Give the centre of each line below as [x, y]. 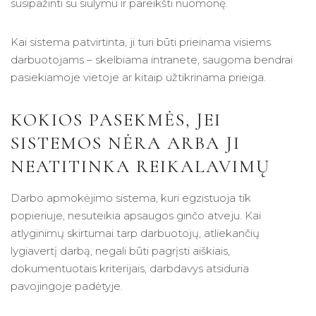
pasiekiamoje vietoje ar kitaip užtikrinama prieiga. [138, 78]
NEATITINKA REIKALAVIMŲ [140, 166]
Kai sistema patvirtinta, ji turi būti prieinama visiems [141, 42]
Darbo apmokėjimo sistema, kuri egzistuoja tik [131, 197]
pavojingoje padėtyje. [67, 286]
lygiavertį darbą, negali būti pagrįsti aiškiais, [120, 250]
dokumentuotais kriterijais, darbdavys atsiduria [130, 268]
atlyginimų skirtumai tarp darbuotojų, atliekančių [135, 233]
